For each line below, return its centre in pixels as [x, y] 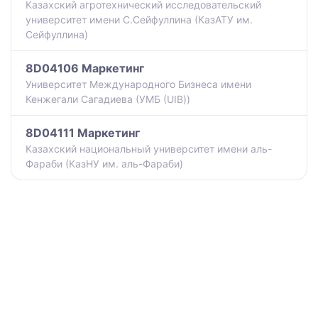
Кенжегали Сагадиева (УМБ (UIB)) [108, 99]
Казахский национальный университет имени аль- [149, 148]
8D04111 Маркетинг [83, 132]
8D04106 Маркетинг [85, 68]
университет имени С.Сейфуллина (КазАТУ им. [139, 19]
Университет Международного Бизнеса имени [138, 84]
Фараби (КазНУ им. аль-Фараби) [104, 163]
